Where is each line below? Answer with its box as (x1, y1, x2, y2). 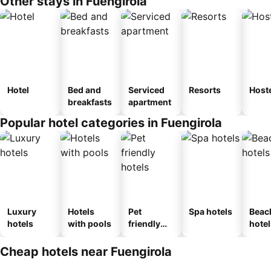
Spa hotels (189, 206, 232, 217)
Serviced (128, 85, 165, 95)
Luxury (7, 206, 36, 217)
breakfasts (68, 97, 112, 107)
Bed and (68, 85, 101, 95)
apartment (128, 97, 171, 107)
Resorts (189, 85, 221, 95)
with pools (68, 218, 111, 229)
